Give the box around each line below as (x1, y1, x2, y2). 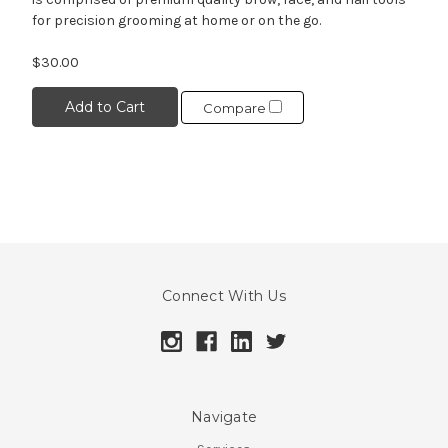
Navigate (191, 408, 257, 427)
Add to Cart (64, 98, 145, 117)
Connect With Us (162, 287, 286, 306)
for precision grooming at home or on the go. (31, 12, 321, 30)
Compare (202, 99, 269, 116)
